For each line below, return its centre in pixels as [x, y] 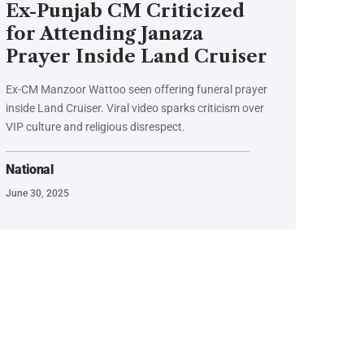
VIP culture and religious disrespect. [96, 127]
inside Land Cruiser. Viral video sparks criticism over [135, 108]
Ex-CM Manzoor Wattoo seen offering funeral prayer [137, 90]
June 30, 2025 [38, 194]
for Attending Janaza [105, 34]
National [30, 170]
